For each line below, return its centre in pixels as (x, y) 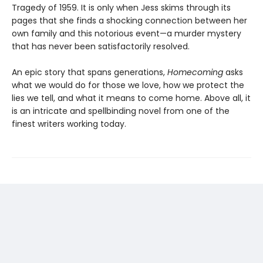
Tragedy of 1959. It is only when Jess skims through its (121, 7)
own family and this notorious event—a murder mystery (127, 33)
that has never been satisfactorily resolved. (101, 46)
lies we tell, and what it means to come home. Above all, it (131, 98)
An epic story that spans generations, (90, 72)
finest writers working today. (69, 124)
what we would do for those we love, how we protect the (128, 85)
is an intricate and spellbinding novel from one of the (121, 111)
